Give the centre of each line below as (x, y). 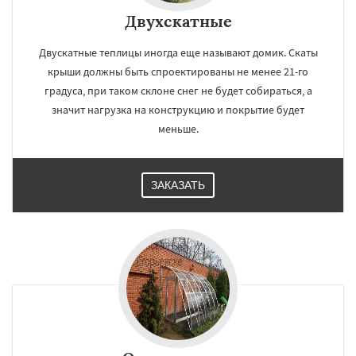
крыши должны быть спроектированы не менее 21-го (178, 72)
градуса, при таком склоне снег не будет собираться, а (178, 91)
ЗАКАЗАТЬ (178, 185)
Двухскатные (178, 21)
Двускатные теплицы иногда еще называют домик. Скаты (178, 52)
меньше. (178, 129)
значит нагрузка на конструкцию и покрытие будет (178, 110)
